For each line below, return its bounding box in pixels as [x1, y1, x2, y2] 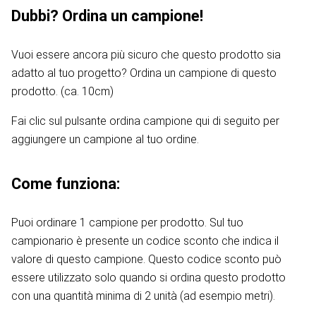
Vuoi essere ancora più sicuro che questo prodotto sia [11, 48, 281, 62]
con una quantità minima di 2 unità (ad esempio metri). [11, 289, 275, 303]
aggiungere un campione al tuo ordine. [11, 133, 199, 147]
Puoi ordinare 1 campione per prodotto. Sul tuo [11, 216, 243, 230]
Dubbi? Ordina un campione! [11, 7, 203, 25]
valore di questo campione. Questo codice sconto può [11, 253, 281, 267]
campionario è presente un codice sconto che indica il [11, 234, 279, 248]
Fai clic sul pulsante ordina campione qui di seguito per [11, 114, 279, 128]
